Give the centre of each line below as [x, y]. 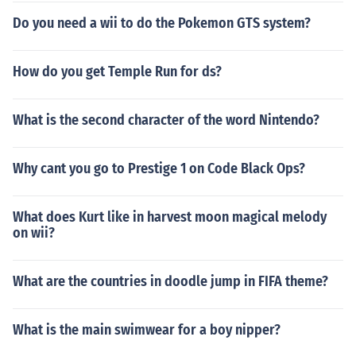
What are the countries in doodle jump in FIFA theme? [170, 281]
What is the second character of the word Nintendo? [166, 120]
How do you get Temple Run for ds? [117, 72]
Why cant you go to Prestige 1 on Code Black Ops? [159, 168]
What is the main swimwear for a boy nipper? [147, 330]
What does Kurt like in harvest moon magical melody [170, 217]
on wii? [34, 233]
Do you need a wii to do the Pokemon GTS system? [162, 23]
